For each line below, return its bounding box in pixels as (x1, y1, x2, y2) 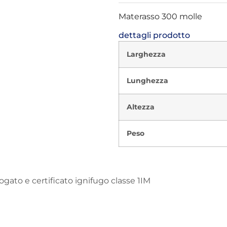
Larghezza (127, 50, 166, 59)
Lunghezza (127, 76, 168, 86)
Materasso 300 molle (119, 11, 202, 21)
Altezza (127, 102, 155, 112)
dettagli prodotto (119, 30, 190, 41)
